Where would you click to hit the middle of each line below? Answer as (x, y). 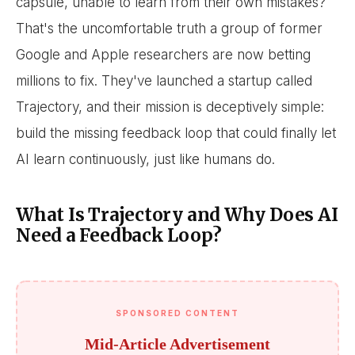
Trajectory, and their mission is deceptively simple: (170, 107)
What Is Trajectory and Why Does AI (177, 214)
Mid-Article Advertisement (177, 344)
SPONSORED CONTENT (177, 313)
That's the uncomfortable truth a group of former (169, 28)
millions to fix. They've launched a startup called (164, 80)
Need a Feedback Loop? (119, 235)
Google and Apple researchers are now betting (163, 54)
